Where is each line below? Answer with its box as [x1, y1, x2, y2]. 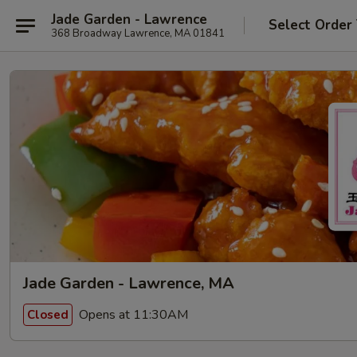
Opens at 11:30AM [76, 305, 188, 324]
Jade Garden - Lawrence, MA [23, 273, 234, 294]
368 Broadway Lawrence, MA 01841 [51, 25, 225, 41]
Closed [27, 306, 69, 323]
